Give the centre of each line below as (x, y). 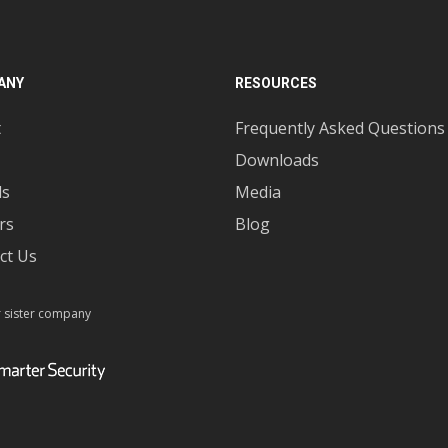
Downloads (277, 160)
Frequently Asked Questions (340, 128)
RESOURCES (276, 83)
